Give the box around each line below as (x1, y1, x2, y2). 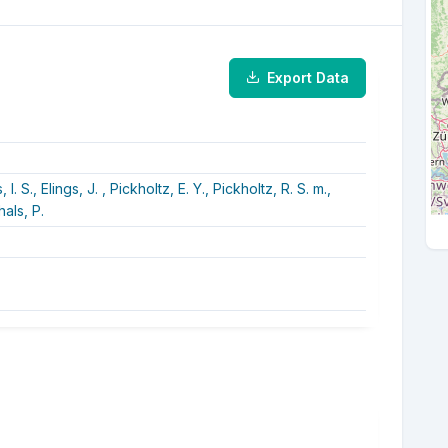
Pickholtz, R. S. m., (212, 179, 331, 197)
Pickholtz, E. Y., (109, 179, 213, 197)
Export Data (267, 68, 349, 86)
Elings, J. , (40, 179, 110, 197)
